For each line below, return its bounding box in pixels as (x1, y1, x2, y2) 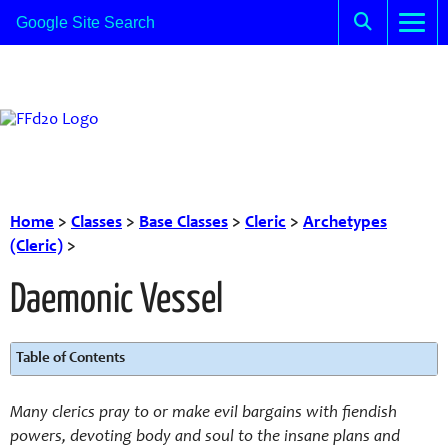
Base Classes (139, 215, 228, 232)
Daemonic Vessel (10, 281, 223, 321)
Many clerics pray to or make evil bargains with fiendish (10, 405, 397, 422)
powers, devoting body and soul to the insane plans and (10, 429, 400, 446)
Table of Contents (16, 351, 125, 366)
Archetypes (303, 215, 387, 232)
